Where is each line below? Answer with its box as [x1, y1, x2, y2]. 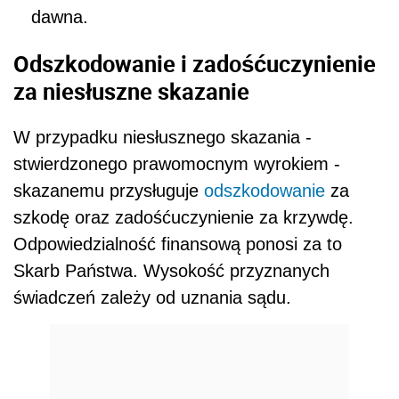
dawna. [31, 7, 88, 28]
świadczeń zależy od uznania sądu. [13, 288, 291, 308]
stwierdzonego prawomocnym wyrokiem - [13, 154, 340, 175]
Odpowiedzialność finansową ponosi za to [13, 234, 342, 255]
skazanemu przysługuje [13, 181, 204, 201]
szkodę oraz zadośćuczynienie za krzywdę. [13, 208, 354, 228]
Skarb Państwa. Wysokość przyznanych [13, 261, 330, 281]
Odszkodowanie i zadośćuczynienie [13, 47, 376, 78]
